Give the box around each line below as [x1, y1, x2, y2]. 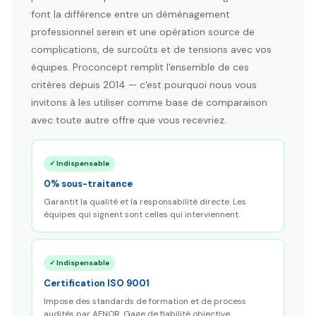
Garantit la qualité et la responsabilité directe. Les [43, 195, 246, 207]
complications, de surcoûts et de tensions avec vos [31, 43, 272, 56]
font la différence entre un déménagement [31, 8, 230, 20]
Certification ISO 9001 [43, 276, 150, 289]
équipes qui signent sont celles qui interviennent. [43, 208, 240, 220]
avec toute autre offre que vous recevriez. [31, 114, 226, 126]
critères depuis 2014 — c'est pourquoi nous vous [31, 78, 257, 91]
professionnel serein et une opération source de [31, 25, 255, 38]
